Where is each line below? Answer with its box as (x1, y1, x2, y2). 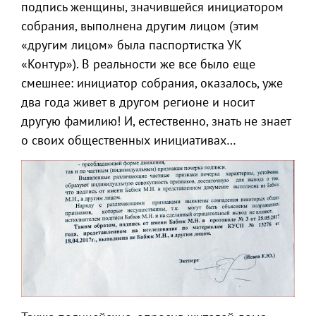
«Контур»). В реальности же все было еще (21, 56, 255, 73)
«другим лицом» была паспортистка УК (21, 37, 242, 54)
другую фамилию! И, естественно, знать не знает (21, 113, 291, 130)
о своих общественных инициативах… (21, 132, 236, 149)
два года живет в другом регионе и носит (21, 94, 254, 111)
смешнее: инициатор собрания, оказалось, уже (21, 75, 283, 92)
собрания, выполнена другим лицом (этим (21, 18, 259, 35)
